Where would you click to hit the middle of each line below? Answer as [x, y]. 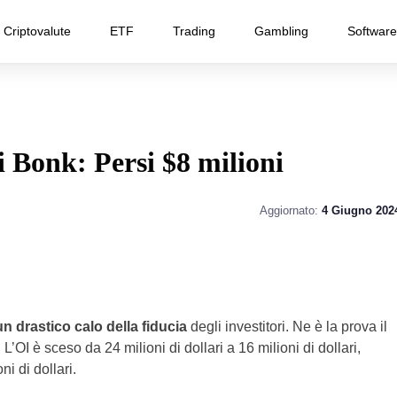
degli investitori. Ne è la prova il [287, 327]
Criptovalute [37, 31]
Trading [194, 31]
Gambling [281, 31]
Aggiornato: [290, 210]
